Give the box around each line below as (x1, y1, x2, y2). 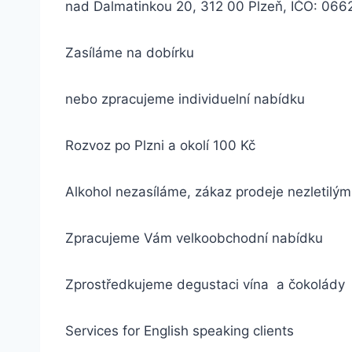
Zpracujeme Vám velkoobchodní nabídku (65, 230, 323, 246)
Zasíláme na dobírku (65, 45, 194, 60)
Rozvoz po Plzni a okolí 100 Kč (65, 137, 255, 153)
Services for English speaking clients (65, 323, 294, 339)
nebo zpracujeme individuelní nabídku (65, 91, 305, 107)
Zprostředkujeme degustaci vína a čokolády (65, 277, 345, 292)
